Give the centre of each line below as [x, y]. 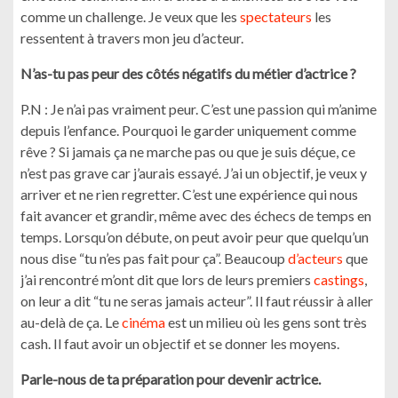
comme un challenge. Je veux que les [130, 16]
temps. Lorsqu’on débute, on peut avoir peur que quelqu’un [195, 237]
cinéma [143, 322]
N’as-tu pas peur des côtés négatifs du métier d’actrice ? [188, 73]
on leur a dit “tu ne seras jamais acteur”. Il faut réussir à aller [197, 301]
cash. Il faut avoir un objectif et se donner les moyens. [180, 343]
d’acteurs [315, 258]
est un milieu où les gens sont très [266, 322]
